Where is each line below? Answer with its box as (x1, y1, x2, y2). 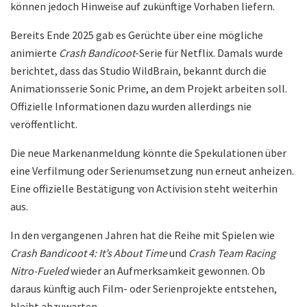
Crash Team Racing (188, 246, 275, 260)
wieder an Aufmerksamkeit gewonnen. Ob (69, 264, 265, 278)
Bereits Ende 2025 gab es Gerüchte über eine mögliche (10, 28, 263, 42)
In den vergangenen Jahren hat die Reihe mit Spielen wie (10, 228, 275, 243)
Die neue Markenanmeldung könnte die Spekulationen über (10, 146, 286, 160)
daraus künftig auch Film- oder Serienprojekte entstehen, (10, 282, 277, 296)
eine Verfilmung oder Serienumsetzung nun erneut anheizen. (10, 164, 294, 178)
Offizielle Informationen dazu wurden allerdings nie (10, 99, 251, 114)
